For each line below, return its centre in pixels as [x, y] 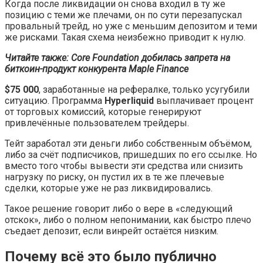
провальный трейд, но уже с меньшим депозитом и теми [131, 26]
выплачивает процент [205, 101]
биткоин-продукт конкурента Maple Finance [97, 69]
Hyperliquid [130, 101]
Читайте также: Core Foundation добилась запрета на [117, 58]
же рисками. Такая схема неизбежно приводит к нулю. [125, 38]
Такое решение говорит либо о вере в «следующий [119, 209]
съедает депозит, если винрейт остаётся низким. [112, 231]
